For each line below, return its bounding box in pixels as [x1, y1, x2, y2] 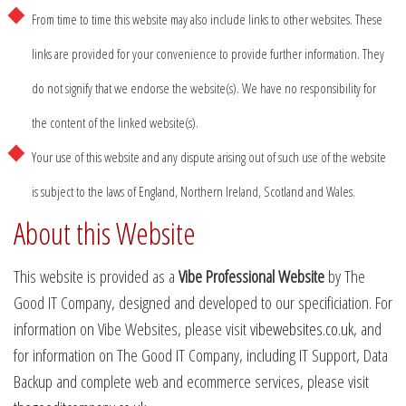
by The [324, 264, 365, 288]
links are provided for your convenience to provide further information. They [32, 43, 384, 63]
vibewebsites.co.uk [250, 316, 353, 341]
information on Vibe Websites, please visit [14, 316, 250, 341]
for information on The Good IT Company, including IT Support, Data [14, 343, 388, 367]
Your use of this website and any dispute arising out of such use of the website [32, 147, 386, 166]
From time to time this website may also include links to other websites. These [32, 9, 382, 28]
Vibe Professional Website [179, 264, 324, 288]
